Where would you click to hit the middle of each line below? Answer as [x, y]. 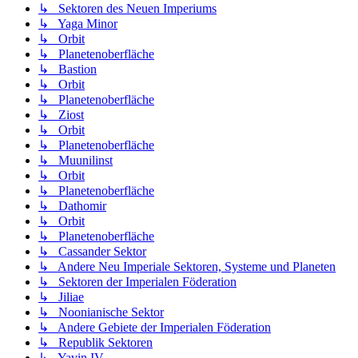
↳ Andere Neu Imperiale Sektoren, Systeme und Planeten [187, 267]
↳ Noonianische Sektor [101, 312]
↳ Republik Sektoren [95, 343]
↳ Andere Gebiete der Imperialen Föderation [155, 328]
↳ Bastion [68, 70]
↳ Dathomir [72, 206]
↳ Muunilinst [76, 161]
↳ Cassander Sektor [92, 252]
